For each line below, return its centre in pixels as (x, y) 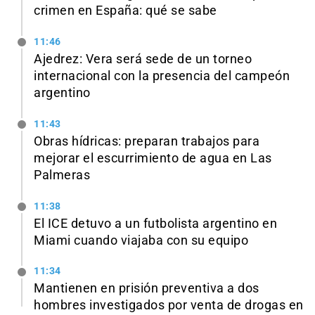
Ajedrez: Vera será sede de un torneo (143, 59)
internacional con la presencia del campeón (162, 76)
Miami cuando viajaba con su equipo (141, 240)
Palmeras (62, 175)
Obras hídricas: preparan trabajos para (147, 141)
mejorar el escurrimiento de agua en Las (153, 158)
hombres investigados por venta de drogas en (169, 306)
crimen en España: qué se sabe (126, 11)
